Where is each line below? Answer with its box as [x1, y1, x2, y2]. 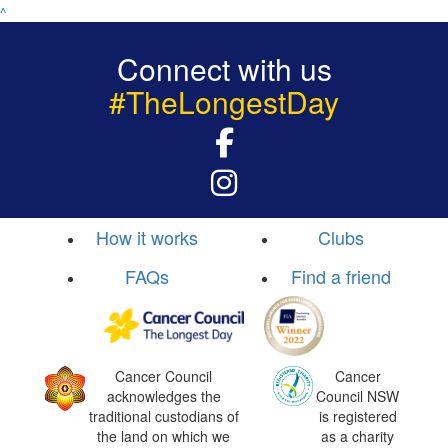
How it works [96, 223, 198, 250]
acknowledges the [106, 385, 221, 406]
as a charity [321, 425, 395, 446]
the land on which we [97, 425, 231, 446]
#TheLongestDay [109, 79, 339, 123]
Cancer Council [115, 365, 213, 386]
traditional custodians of [88, 405, 239, 426]
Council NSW [316, 385, 400, 406]
